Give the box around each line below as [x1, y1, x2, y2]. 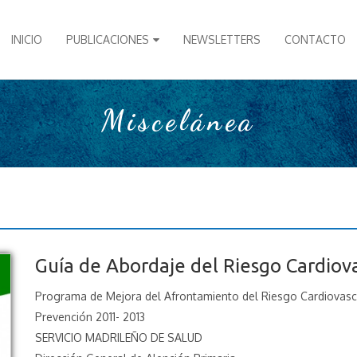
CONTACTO [284, 33, 346, 46]
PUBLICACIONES [66, 33, 149, 46]
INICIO [11, 33, 42, 46]
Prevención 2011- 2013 [35, 310, 145, 324]
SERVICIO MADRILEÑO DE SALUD [35, 331, 202, 344]
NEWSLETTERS [183, 33, 261, 46]
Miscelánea [101, 103, 256, 138]
